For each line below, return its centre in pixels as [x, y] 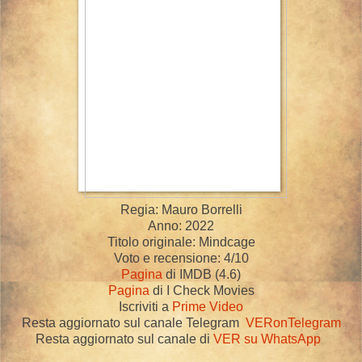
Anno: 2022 [181, 225]
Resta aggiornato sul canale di [124, 339]
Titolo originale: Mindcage [181, 242]
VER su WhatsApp [267, 339]
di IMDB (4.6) [202, 274]
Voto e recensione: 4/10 [181, 258]
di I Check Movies [202, 290]
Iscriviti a [145, 306]
